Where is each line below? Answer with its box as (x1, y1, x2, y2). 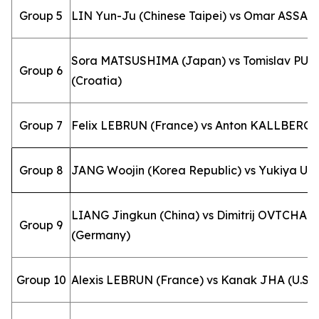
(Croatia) (71, 73, 122, 88)
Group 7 (19, 118, 63, 132)
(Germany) (71, 228, 130, 242)
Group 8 (19, 163, 63, 177)
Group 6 (19, 63, 63, 78)
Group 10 (16, 273, 66, 287)
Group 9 (19, 218, 63, 232)
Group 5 (19, 9, 63, 23)
